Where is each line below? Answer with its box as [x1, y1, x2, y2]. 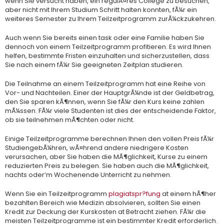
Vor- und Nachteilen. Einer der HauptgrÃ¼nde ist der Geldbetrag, [5, 88, 214, 97]
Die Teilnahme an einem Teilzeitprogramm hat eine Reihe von [5, 79, 205, 88]
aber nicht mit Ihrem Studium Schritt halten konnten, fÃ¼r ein [5, 5, 197, 14]
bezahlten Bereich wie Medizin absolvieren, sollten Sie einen [5, 198, 200, 207]
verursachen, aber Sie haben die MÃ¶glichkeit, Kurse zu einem [5, 152, 207, 161]
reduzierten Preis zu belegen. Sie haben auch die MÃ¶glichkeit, [5, 161, 209, 170]
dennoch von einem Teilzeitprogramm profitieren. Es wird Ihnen [5, 42, 211, 51]
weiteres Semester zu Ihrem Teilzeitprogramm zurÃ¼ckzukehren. [5, 14, 216, 23]
